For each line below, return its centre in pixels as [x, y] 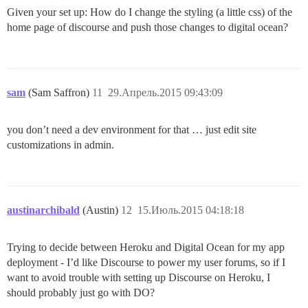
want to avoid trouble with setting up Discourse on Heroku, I [139, 277]
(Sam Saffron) [60, 92]
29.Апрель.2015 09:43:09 [165, 92]
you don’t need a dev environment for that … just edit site [132, 129]
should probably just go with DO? [81, 292]
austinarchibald [43, 210]
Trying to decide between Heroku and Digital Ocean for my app [146, 247]
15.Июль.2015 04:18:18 [191, 210]
